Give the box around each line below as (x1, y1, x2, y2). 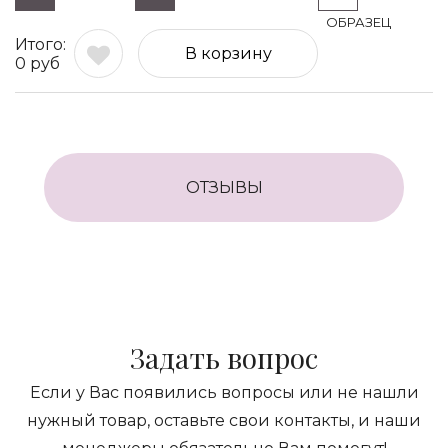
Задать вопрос (130, 339, 318, 376)
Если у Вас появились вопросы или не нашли (29, 383, 419, 402)
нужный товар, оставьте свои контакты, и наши (27, 411, 421, 430)
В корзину (184, 44, 272, 63)
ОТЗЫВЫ (185, 178, 263, 197)
